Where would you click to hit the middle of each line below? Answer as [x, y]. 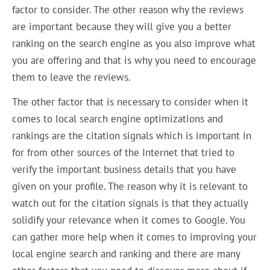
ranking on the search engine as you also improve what [134, 43]
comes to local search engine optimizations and [118, 118]
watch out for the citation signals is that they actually [130, 203]
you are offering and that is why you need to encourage [134, 60]
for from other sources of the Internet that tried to [124, 152]
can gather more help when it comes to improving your [135, 237]
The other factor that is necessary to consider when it [130, 102]
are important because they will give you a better [122, 27]
